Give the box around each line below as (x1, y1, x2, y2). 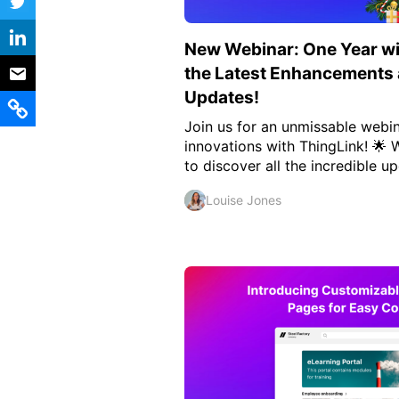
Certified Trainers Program (50, 45, 203, 60)
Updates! (184, 87, 259, 109)
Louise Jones (206, 192, 281, 208)
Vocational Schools (50, 9, 159, 24)
